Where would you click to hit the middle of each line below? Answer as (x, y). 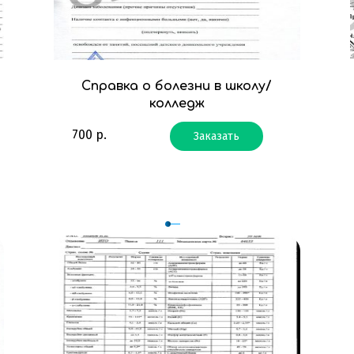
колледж (177, 104)
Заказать (216, 136)
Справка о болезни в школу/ (177, 87)
